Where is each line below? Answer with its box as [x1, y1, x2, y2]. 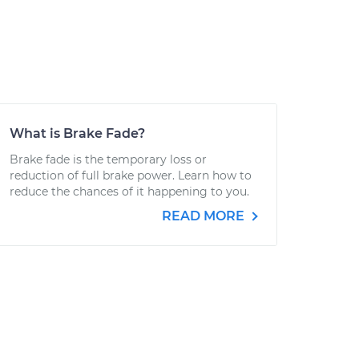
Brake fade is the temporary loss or [10, 152, 207, 167]
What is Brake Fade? [10, 126, 145, 141]
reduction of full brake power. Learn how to [10, 168, 252, 183]
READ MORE [162, 208, 248, 224]
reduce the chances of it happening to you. [10, 184, 249, 199]
